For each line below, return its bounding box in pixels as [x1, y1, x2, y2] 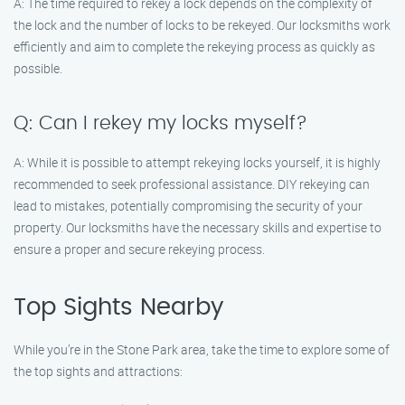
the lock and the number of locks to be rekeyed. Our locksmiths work [14, 16, 391, 33]
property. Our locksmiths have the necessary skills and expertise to [14, 219, 381, 236]
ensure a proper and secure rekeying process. [14, 240, 265, 258]
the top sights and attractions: [14, 363, 183, 380]
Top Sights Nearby [14, 296, 223, 319]
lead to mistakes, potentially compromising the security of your [14, 197, 363, 214]
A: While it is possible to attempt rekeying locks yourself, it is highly [14, 154, 381, 171]
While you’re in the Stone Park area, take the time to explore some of [14, 341, 390, 358]
